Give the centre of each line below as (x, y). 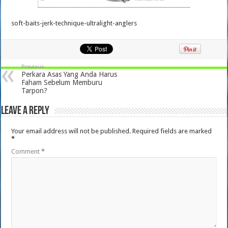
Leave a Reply (25, 111)
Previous (33, 67)
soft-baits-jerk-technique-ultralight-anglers (74, 23)
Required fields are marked (172, 131)
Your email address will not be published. (71, 131)
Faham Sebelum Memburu (62, 82)
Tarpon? (35, 91)
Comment (26, 151)
